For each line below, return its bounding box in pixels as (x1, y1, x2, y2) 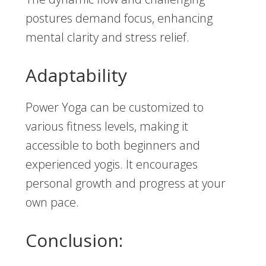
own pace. (25, 194, 79, 211)
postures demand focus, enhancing (25, 10, 213, 27)
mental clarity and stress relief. (25, 29, 189, 46)
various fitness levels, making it (25, 118, 188, 135)
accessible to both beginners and (25, 137, 200, 154)
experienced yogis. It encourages (25, 156, 198, 173)
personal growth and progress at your (25, 175, 226, 192)
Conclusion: (25, 228, 123, 253)
